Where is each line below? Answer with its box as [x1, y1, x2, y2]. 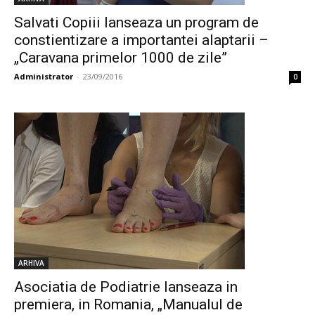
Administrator [14, 71, 73, 82]
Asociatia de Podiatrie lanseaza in [14, 278, 238, 295]
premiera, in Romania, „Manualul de [14, 296, 243, 313]
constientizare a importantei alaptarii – [14, 32, 269, 49]
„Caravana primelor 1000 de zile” [14, 49, 227, 66]
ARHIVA [18, 258, 44, 268]
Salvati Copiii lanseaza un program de [14, 14, 259, 31]
